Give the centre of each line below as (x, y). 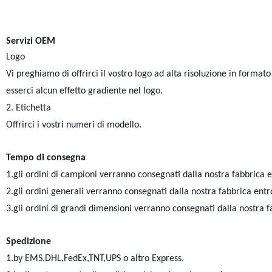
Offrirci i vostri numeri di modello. (73, 125)
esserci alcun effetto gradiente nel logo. (84, 91)
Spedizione (28, 242)
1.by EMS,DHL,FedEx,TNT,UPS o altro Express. (95, 259)
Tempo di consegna (46, 158)
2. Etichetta (28, 108)
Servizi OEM (30, 41)
